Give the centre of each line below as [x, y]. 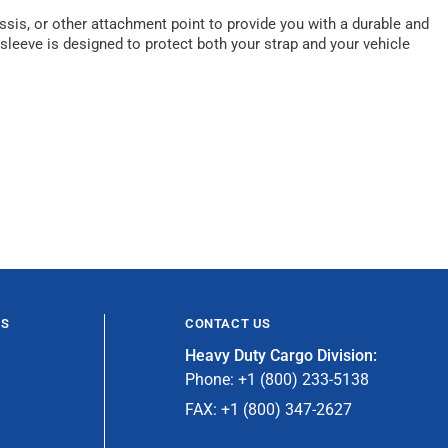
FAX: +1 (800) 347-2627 [268, 409]
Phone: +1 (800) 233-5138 [277, 379]
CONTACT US [228, 323]
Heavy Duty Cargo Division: [281, 355]
